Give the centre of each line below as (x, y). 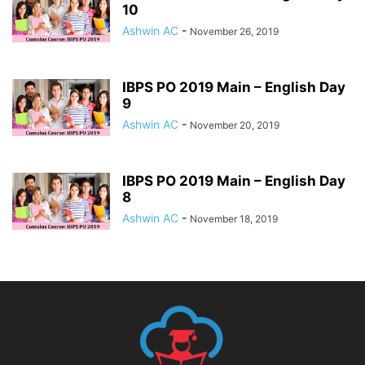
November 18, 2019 (234, 218)
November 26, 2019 (234, 31)
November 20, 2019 (235, 125)
